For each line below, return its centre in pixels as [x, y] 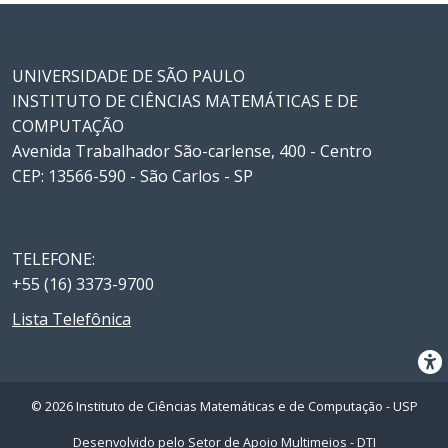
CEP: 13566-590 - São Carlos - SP [132, 176]
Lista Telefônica [71, 319]
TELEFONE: [53, 259]
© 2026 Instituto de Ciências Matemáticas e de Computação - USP [224, 406]
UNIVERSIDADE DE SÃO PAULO [128, 76]
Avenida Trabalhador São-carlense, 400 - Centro [192, 151]
